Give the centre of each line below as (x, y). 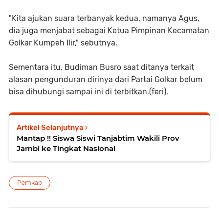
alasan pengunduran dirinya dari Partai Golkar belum (106, 79)
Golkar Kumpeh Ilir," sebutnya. (63, 43)
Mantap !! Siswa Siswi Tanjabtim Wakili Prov (35, 138)
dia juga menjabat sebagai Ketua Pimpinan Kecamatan (109, 30)
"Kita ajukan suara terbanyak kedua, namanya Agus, (104, 18)
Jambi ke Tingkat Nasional (66, 148)
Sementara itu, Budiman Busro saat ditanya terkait (101, 67)
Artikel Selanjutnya (51, 127)
